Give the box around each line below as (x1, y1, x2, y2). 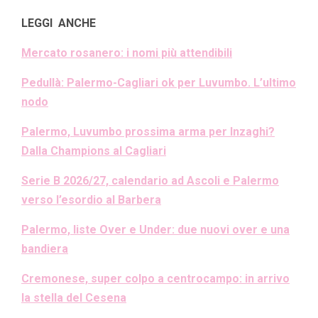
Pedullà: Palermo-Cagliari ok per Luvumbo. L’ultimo (21, 76, 296, 90)
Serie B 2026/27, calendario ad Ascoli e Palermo (21, 174, 279, 188)
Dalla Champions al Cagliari (21, 144, 166, 158)
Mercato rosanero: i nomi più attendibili (21, 46, 232, 60)
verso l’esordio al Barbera (21, 193, 161, 207)
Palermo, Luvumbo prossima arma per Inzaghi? (21, 125, 275, 139)
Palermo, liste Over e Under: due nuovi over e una (21, 223, 290, 237)
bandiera (21, 242, 68, 256)
